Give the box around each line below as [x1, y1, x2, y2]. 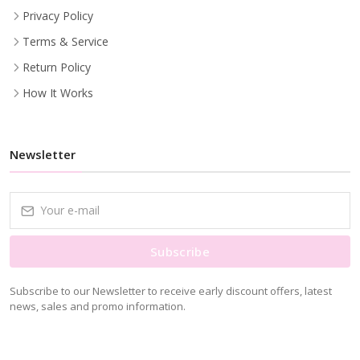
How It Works [22, 84, 93, 100]
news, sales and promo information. [10, 298, 186, 313]
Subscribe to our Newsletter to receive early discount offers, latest [10, 283, 332, 298]
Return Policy [22, 59, 91, 75]
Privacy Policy [22, 7, 93, 23]
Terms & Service [22, 33, 108, 49]
